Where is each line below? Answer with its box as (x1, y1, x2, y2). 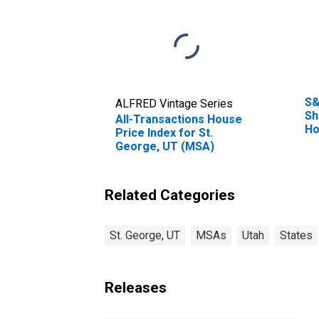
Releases (105, 278, 167, 296)
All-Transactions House (115, 112, 242, 126)
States (280, 228, 313, 242)
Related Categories (105, 186, 235, 204)
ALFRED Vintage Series (115, 96, 233, 110)
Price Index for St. (115, 125, 213, 140)
